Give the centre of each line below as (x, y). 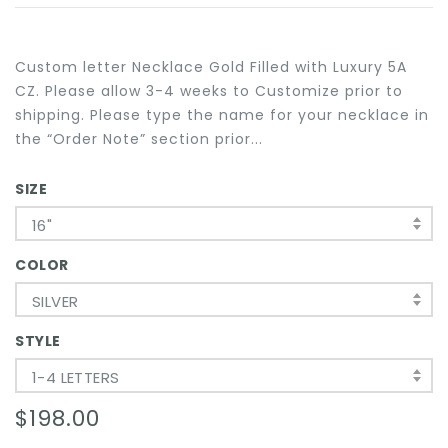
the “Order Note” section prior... (139, 138)
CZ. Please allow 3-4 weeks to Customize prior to (209, 90)
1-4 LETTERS (76, 377)
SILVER (55, 301)
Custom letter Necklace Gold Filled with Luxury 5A (211, 66)
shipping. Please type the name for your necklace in (222, 114)
